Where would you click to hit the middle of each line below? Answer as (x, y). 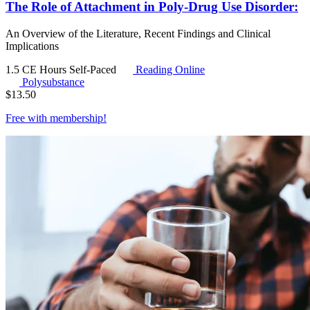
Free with (28, 118)
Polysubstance (53, 82)
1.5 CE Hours (37, 69)
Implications (32, 46)
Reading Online (169, 69)
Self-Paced (94, 69)
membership (76, 118)
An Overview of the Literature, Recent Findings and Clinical (138, 33)
